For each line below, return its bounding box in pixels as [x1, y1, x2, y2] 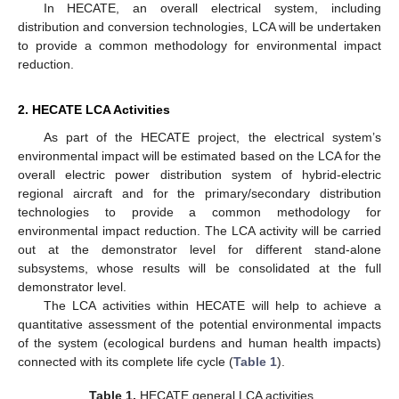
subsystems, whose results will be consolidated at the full [18, 260, 381, 275]
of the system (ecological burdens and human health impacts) [18, 335, 381, 350]
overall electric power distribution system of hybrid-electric [18, 167, 381, 182]
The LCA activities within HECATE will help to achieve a [43, 297, 381, 313]
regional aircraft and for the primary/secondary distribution [18, 185, 381, 200]
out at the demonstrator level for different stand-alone [18, 241, 381, 256]
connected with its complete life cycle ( [18, 354, 233, 369]
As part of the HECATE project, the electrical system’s [43, 129, 381, 144]
